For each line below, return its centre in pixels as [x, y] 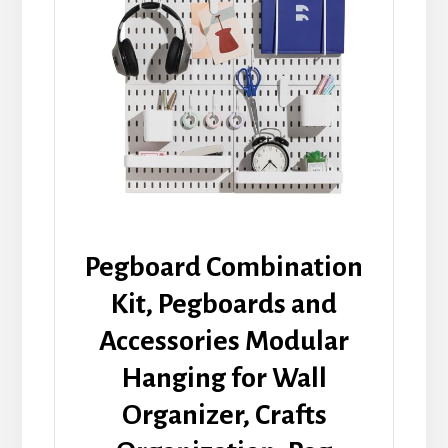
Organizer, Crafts [224, 415]
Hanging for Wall [224, 378]
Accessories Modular [224, 341]
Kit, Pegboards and [224, 304]
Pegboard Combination [224, 267]
